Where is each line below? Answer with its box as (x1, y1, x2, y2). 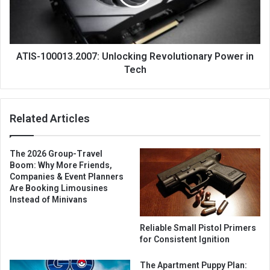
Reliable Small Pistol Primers (140, 223, 256, 233)
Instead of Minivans (10, 195, 87, 205)
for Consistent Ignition (140, 234, 230, 245)
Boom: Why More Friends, (10, 160, 112, 171)
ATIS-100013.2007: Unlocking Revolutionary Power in (16, 51, 254, 63)
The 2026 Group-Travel (10, 149, 102, 159)
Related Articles (10, 112, 90, 125)
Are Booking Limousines (10, 183, 108, 193)
